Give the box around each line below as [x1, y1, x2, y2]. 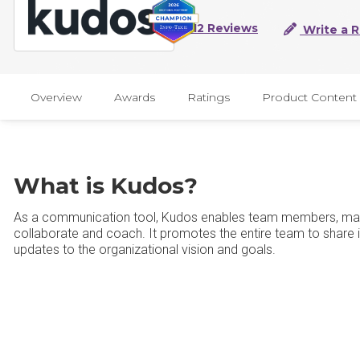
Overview [31, 89, 82, 104]
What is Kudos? [14, 172, 198, 199]
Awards [114, 89, 155, 104]
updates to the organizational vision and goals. [14, 242, 276, 257]
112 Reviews [187, 21, 258, 36]
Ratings [187, 89, 230, 104]
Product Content [262, 89, 357, 104]
